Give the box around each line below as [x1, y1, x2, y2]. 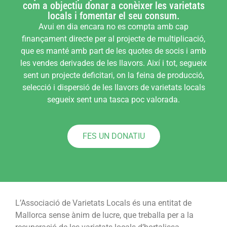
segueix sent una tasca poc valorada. [47, 95, 180, 105]
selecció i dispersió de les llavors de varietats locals [22, 83, 205, 93]
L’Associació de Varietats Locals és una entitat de [15, 198, 192, 208]
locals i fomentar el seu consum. [47, 10, 180, 22]
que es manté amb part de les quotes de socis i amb [21, 46, 206, 56]
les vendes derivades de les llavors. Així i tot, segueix [20, 58, 207, 68]
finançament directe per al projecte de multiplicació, [22, 34, 205, 44]
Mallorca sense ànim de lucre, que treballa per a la [15, 210, 194, 220]
